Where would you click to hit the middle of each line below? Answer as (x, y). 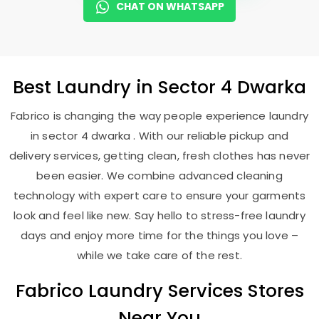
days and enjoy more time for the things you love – (159, 235)
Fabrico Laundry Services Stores (159, 291)
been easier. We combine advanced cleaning (159, 176)
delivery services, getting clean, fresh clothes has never (159, 156)
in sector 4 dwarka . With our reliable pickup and (159, 136)
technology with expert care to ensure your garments (159, 195)
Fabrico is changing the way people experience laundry (159, 116)
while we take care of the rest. (159, 255)
